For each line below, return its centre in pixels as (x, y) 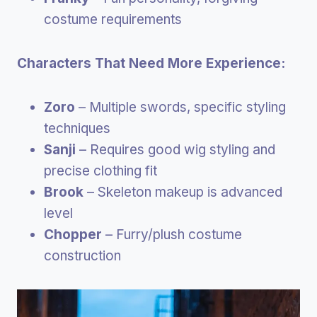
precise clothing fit (100, 171)
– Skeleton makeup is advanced (183, 192)
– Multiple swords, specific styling (180, 107)
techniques (77, 128)
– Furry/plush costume (172, 234)
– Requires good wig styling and (175, 149)
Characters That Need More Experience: (151, 63)
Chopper (73, 234)
